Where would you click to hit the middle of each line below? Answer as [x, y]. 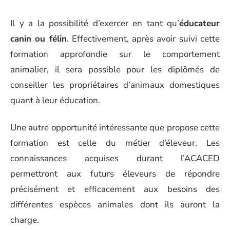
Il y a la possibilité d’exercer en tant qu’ [95, 23]
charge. [25, 220]
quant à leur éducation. [55, 100]
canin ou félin [39, 39]
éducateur [199, 23]
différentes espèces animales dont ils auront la [115, 204]
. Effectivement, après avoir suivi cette [143, 39]
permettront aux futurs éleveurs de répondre [115, 174]
